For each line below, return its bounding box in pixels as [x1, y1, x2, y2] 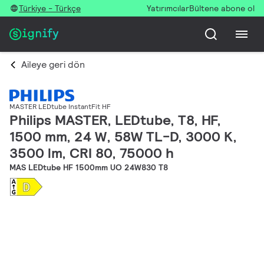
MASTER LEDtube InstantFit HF [9, 102, 111, 111]
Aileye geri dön [21, 58, 85, 71]
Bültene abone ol [189, 3, 255, 14]
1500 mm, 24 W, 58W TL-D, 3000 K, [9, 127, 237, 146]
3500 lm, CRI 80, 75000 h [9, 144, 174, 163]
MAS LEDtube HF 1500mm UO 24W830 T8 [9, 162, 168, 173]
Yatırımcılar [147, 3, 189, 14]
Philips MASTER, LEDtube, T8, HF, [9, 111, 221, 130]
